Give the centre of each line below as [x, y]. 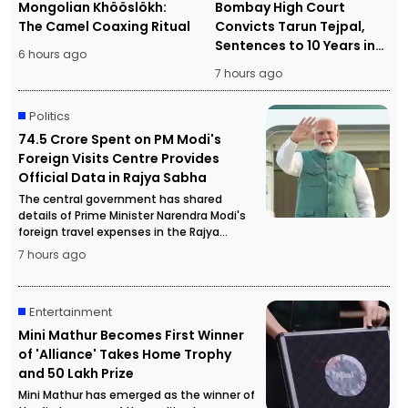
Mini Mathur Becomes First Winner [131, 335]
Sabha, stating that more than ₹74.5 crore [135, 248]
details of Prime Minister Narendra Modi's [132, 215]
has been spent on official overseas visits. [137, 264]
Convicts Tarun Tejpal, [290, 26]
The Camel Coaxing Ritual [104, 26]
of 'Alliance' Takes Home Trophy [125, 354]
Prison [236, 64]
